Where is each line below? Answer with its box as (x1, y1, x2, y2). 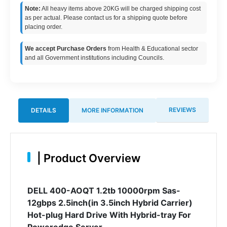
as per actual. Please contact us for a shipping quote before (25, 14, 187, 21)
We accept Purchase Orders (25, 45, 106, 52)
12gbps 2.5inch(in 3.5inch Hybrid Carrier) (27, 197, 193, 208)
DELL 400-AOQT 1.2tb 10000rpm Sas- (27, 185, 180, 196)
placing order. (25, 23, 62, 30)
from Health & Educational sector (106, 45, 198, 52)
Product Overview (41, 151, 140, 165)
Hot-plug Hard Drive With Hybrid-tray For (27, 209, 191, 220)
